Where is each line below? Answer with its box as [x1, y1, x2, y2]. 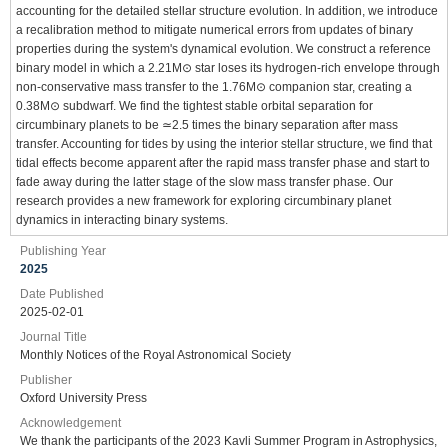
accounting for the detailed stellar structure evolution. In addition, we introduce [16, 4, 438, 18]
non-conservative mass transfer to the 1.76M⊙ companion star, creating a [16, 80, 412, 94]
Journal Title [20, 330, 87, 344]
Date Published [20, 287, 104, 301]
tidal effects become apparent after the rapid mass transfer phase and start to [16, 156, 430, 170]
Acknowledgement [20, 416, 121, 430]
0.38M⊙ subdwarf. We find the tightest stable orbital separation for [16, 99, 373, 113]
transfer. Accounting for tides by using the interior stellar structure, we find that [16, 137, 432, 151]
